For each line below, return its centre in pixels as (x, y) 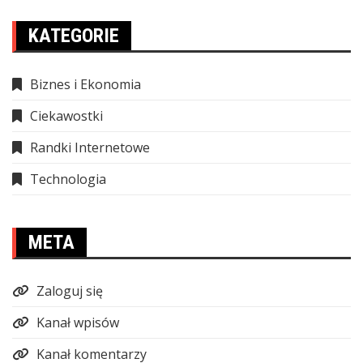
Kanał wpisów (78, 322)
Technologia (68, 179)
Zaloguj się (70, 290)
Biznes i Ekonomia (85, 84)
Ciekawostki (66, 115)
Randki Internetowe (90, 147)
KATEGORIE (74, 35)
